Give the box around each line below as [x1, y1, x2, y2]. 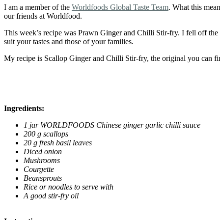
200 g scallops [24, 129, 68, 138]
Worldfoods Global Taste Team [72, 2, 168, 11]
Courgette [24, 165, 54, 173]
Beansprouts [24, 173, 62, 182]
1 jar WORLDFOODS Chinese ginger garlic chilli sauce [24, 120, 200, 129]
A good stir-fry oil [24, 191, 79, 200]
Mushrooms [24, 156, 60, 165]
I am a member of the [4, 2, 72, 11]
